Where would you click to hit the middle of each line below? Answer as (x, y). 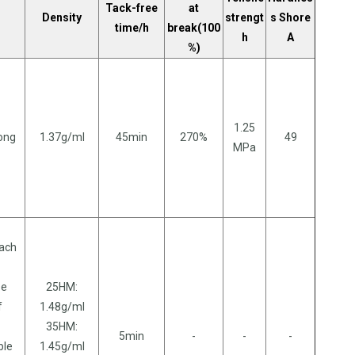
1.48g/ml (62, 306)
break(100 (194, 27)
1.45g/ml (62, 346)
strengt (244, 17)
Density (62, 17)
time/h (132, 27)
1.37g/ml (62, 137)
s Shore (290, 17)
